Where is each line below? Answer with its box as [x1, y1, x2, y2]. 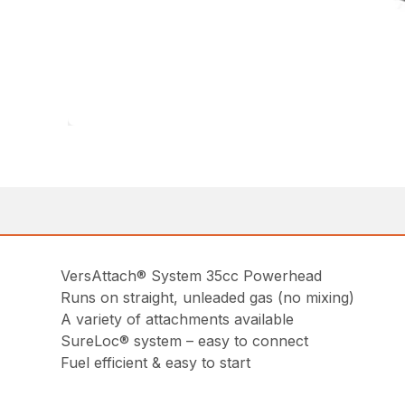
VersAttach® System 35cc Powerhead [61, 266, 323, 285]
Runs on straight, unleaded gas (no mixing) [61, 287, 355, 306]
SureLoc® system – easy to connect [61, 331, 309, 350]
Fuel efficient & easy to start [61, 353, 251, 372]
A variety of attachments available [61, 309, 295, 328]
